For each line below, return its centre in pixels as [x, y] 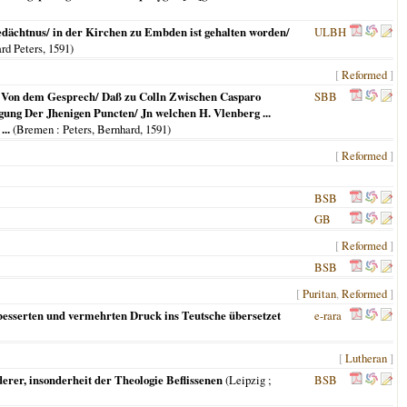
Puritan [319, 293]
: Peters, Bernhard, [99, 129]
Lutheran [366, 358]
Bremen [35, 129]
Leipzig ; [250, 380]
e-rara [328, 315]
